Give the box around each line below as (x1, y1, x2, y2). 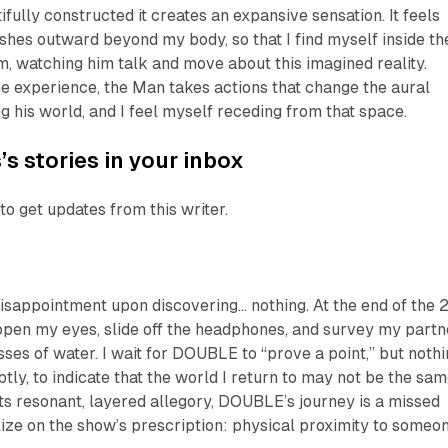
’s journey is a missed (284, 392, 441, 412)
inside (382, 30, 426, 50)
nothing (251, 296, 307, 316)
